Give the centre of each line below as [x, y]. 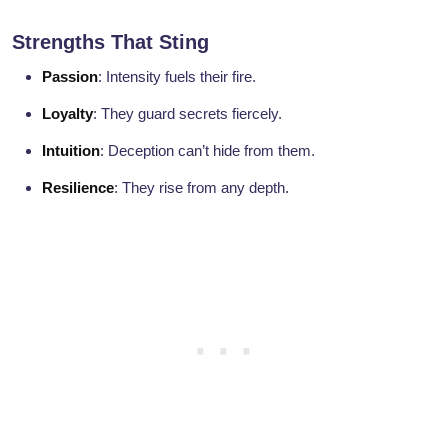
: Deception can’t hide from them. [207, 151]
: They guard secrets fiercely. [187, 114]
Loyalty [67, 114]
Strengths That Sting [110, 42]
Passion [70, 77]
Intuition [71, 151]
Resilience [78, 188]
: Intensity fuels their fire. [177, 77]
